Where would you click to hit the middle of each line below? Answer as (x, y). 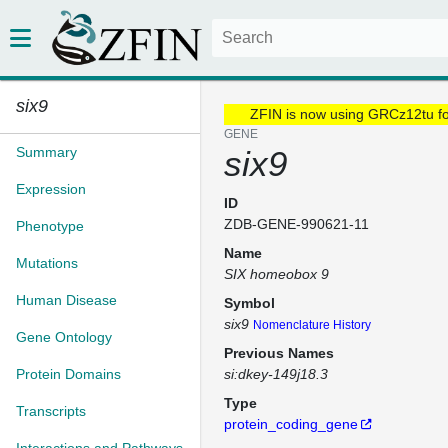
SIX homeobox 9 (276, 274)
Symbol (249, 303)
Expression (51, 189)
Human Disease (66, 300)
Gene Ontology (64, 337)
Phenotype (50, 226)
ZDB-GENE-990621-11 (296, 224)
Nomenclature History (312, 325)
